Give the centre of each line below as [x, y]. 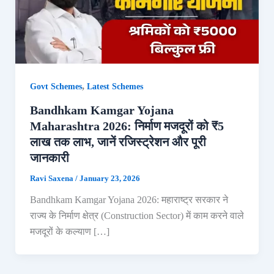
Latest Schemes [115, 87]
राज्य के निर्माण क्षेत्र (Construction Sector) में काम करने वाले [137, 216]
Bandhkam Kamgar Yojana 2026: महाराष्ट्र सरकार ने [129, 200]
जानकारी [49, 158]
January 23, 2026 [109, 179]
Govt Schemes [56, 87]
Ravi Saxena [52, 179]
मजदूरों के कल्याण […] [69, 232]
